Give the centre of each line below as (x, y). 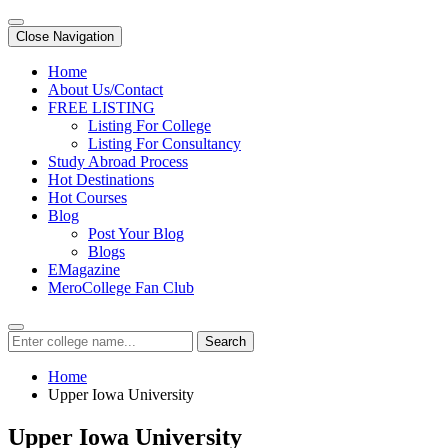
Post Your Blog (136, 233)
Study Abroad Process (118, 161)
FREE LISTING (101, 107)
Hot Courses (87, 197)
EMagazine (84, 269)
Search (225, 341)
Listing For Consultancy (164, 143)
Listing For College (149, 125)
